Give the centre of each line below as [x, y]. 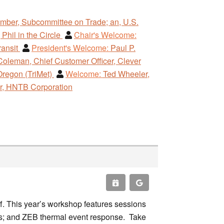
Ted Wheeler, [126, 73]
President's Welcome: [70, 47]
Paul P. [123, 47]
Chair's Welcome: [105, 34]
